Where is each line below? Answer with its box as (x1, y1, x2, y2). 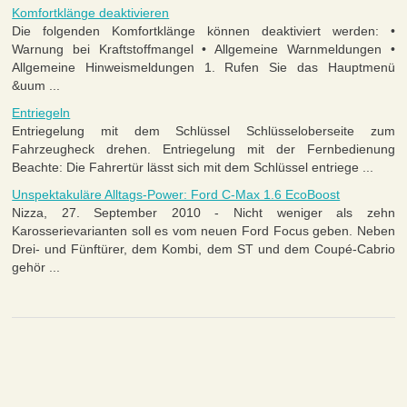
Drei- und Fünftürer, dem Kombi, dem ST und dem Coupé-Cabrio (12, 242, 395, 257)
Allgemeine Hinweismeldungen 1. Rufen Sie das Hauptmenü (12, 60, 395, 75)
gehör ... (12, 260, 61, 275)
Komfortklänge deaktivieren (12, 5, 170, 21)
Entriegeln (12, 105, 71, 121)
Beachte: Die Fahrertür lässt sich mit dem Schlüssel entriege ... (12, 160, 374, 175)
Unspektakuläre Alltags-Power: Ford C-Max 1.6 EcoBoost (12, 187, 341, 203)
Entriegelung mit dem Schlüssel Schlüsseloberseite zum (12, 124, 395, 139)
